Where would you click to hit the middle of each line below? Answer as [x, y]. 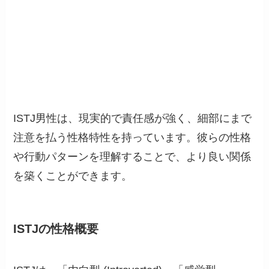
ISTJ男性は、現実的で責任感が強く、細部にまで [133, 118]
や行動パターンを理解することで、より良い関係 [132, 156]
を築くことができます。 [73, 176]
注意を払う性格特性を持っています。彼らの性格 [132, 137]
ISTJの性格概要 [56, 228]
